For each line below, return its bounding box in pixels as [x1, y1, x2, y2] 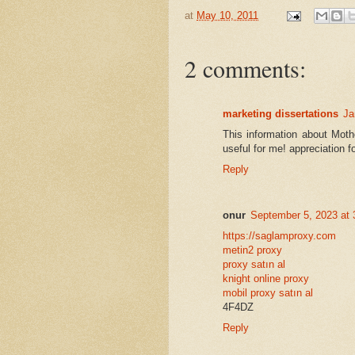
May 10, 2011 [197, 9, 258, 21]
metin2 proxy [223, 244, 282, 257]
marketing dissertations [223, 108, 338, 120]
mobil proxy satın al [223, 287, 313, 300]
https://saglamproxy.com [223, 230, 336, 242]
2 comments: [185, 52, 306, 85]
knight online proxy [223, 273, 309, 285]
